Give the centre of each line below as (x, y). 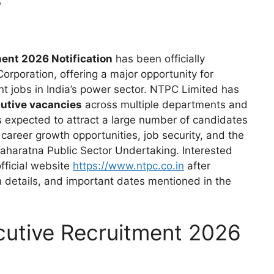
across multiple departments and (165, 104)
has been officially (159, 58)
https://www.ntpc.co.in (128, 165)
